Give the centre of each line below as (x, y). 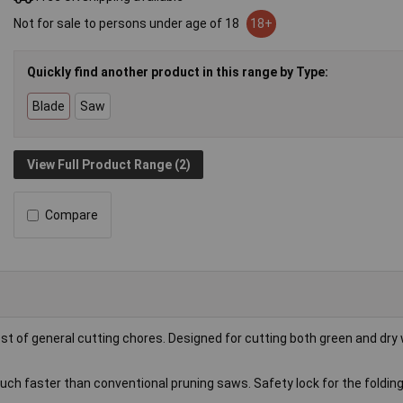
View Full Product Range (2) (108, 165)
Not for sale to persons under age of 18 (128, 24)
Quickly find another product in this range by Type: (178, 72)
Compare (72, 215)
